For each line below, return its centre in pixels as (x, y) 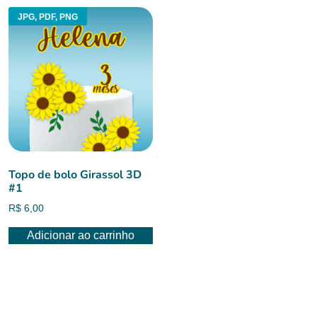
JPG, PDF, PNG (47, 17)
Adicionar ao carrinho (80, 235)
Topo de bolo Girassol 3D (75, 174)
